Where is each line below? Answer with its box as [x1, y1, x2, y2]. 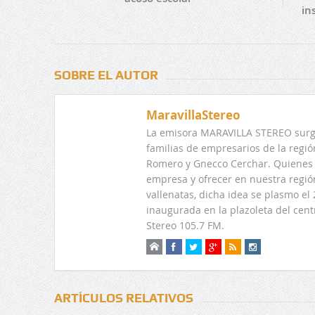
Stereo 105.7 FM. [146, 219, 224, 233]
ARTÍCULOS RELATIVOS [53, 290, 193, 306]
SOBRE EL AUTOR [53, 67, 158, 83]
